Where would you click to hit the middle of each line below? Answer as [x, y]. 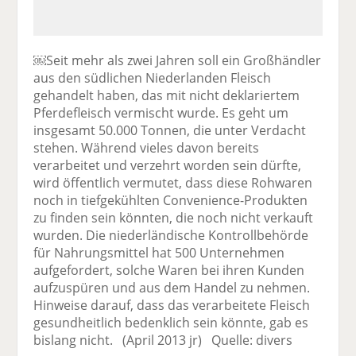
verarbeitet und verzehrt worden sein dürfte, [168, 165]
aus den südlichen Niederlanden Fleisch [153, 77]
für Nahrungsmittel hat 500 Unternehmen [159, 252]
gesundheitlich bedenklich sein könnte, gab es [171, 322]
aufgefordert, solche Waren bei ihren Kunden [169, 270]
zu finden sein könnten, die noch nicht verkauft [174, 217]
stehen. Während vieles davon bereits [147, 147]
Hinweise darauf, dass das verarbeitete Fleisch [172, 305]
